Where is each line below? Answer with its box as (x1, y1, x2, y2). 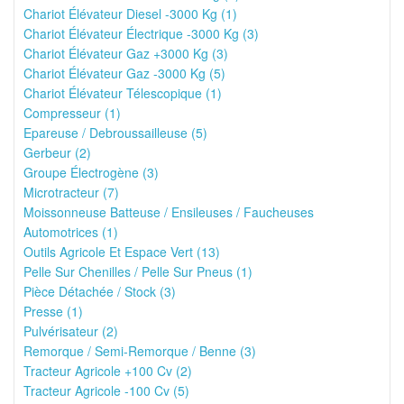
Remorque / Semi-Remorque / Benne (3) (23, 342, 256, 360)
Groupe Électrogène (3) (23, 163, 159, 181)
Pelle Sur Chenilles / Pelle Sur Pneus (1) (23, 262, 252, 280)
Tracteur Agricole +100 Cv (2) (23, 362, 192, 380)
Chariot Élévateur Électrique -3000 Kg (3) (23, 24, 259, 42)
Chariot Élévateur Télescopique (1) (23, 84, 222, 102)
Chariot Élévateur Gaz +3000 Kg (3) (23, 44, 228, 62)
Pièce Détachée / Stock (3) (23, 282, 176, 300)
